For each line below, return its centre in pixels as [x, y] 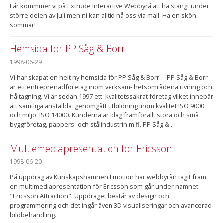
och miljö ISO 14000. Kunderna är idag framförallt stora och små [105, 115]
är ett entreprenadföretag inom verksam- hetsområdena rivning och [111, 87]
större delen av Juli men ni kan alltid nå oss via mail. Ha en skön [103, 15]
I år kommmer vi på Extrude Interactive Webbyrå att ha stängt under [110, 6]
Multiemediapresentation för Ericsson [91, 148]
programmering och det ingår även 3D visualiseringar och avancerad [111, 205]
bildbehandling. [33, 215]
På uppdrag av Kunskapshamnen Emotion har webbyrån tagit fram [108, 177]
